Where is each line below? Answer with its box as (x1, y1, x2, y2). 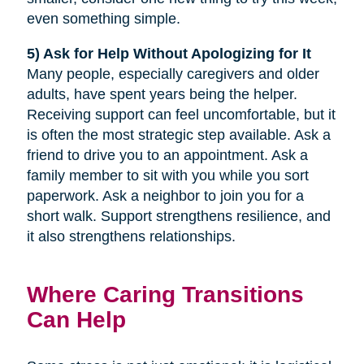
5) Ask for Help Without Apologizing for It (26, 45, 311, 62)
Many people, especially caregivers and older (26, 65, 319, 82)
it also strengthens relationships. (26, 227, 236, 245)
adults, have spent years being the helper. (26, 85, 297, 102)
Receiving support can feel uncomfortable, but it (26, 106, 336, 123)
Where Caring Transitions (26, 280, 304, 307)
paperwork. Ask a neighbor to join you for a (26, 187, 304, 204)
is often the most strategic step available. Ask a (26, 126, 331, 143)
